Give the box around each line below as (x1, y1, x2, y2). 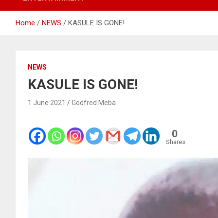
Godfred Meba (72, 98, 116, 107)
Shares (166, 138, 185, 145)
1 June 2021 (28, 98, 66, 107)
